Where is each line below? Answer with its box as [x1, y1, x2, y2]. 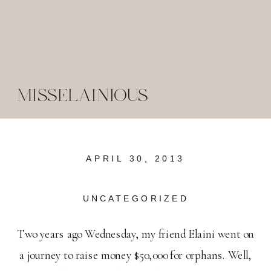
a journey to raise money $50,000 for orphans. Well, [19, 248, 252, 263]
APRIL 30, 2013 [86, 154, 185, 164]
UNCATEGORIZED [82, 194, 189, 203]
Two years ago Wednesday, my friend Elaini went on [17, 227, 255, 242]
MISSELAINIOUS [17, 87, 148, 105]
